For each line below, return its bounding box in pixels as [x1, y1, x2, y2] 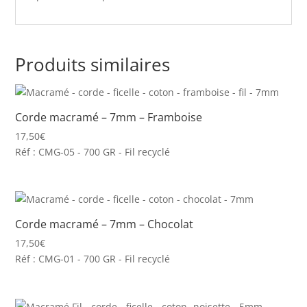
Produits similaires [15, 52, 171, 77]
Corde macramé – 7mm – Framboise [15, 110, 203, 125]
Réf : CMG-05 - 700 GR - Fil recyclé [15, 145, 171, 158]
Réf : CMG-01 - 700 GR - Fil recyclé [15, 252, 171, 266]
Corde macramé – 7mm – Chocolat [15, 217, 194, 232]
